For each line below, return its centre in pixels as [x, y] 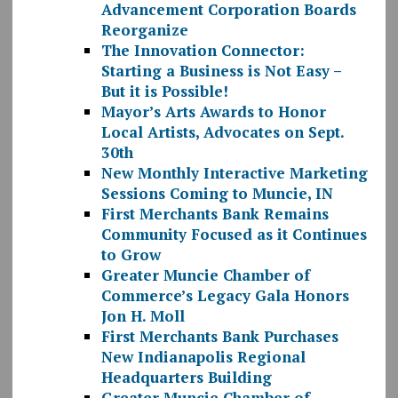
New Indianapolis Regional [203, 357]
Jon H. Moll [143, 316]
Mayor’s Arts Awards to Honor [213, 112]
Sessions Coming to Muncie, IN [217, 194]
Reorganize [144, 30]
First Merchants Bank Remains [215, 214]
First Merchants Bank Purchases [219, 337]
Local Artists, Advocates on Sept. [222, 132]
